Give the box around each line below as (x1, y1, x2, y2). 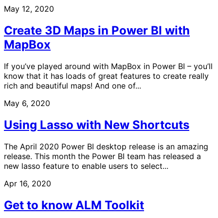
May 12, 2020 (4, 4, 54, 14)
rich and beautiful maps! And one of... (4, 80, 141, 91)
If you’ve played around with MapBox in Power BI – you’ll (4, 61, 213, 71)
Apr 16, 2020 (4, 178, 51, 188)
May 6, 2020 (4, 98, 50, 108)
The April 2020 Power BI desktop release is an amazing (4, 141, 208, 151)
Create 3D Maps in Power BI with (4, 23, 190, 37)
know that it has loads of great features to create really (4, 71, 209, 81)
